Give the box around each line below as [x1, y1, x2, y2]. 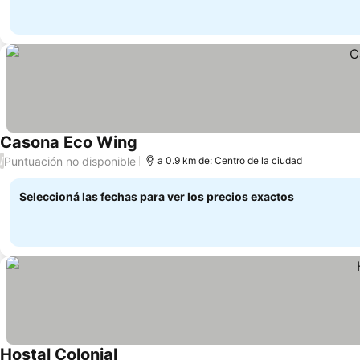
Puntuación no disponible [4, 153, 136, 168]
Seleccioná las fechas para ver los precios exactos [19, 190, 294, 203]
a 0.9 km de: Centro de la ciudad [157, 154, 302, 166]
